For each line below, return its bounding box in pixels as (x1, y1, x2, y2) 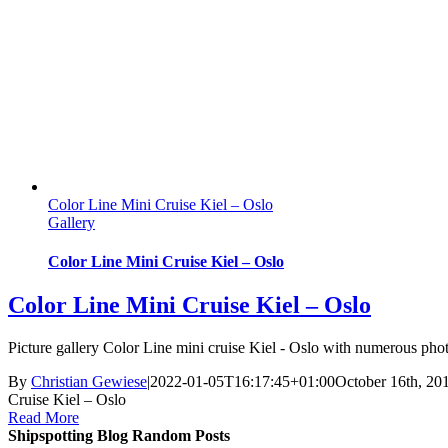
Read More (8, 409, 79, 427)
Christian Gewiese (31, 373, 147, 391)
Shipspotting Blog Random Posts (8, 427, 230, 445)
